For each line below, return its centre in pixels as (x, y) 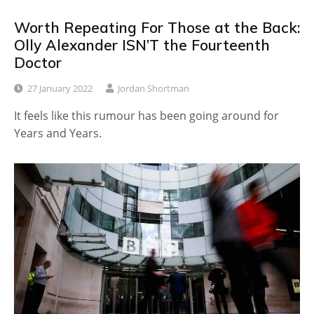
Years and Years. (58, 134)
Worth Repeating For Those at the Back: (157, 28)
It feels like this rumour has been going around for (146, 116)
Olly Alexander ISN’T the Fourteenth (142, 45)
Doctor (38, 63)
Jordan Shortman (153, 89)
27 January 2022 (60, 89)
